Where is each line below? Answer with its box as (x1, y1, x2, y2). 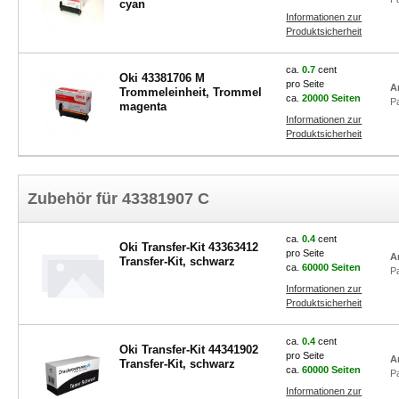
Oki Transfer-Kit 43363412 (118, 240, 258, 254)
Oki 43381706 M (118, 71, 205, 85)
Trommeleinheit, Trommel (118, 85, 262, 99)
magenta (118, 100, 167, 113)
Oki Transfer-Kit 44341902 (118, 343, 258, 356)
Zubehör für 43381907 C (28, 190, 209, 208)
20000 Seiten (302, 93, 362, 103)
